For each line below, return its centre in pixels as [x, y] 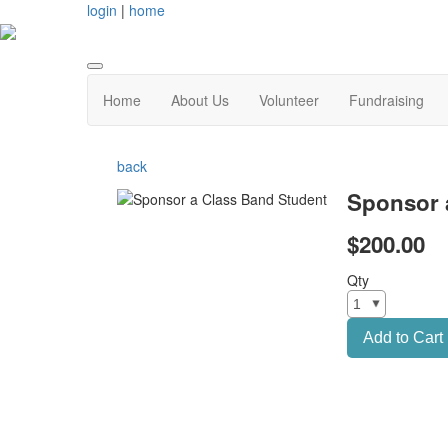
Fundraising [386, 100]
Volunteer [289, 100]
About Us [200, 100]
